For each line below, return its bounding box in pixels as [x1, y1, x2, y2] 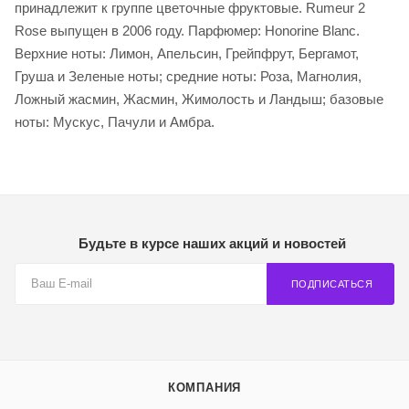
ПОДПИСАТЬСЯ [290, 278, 372, 289]
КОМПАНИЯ [167, 381, 242, 394]
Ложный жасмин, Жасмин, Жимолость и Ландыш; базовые [15, 90, 383, 107]
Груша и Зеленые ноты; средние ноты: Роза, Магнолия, [15, 68, 362, 84]
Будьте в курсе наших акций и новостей [78, 236, 346, 251]
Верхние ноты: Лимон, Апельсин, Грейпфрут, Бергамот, [15, 45, 359, 61]
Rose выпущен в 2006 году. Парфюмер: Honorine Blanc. [15, 22, 360, 38]
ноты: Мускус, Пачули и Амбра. [15, 113, 215, 130]
